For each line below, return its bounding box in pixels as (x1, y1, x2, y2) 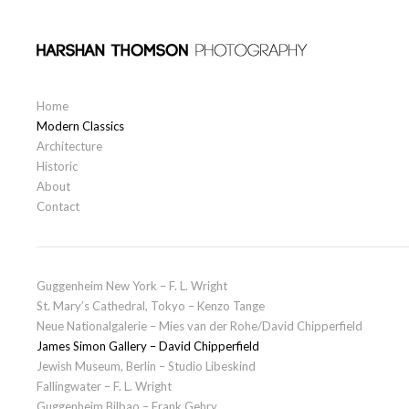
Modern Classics (37, 119, 124, 134)
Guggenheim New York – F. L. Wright (37, 278, 227, 294)
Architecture (37, 139, 102, 154)
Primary (37, 67, 117, 94)
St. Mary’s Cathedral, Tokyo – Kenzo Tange (37, 299, 265, 314)
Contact (37, 199, 79, 215)
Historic (37, 159, 78, 174)
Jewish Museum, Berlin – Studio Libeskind (37, 359, 256, 374)
